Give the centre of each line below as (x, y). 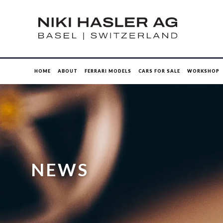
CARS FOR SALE (159, 71)
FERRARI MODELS (108, 71)
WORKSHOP (203, 71)
